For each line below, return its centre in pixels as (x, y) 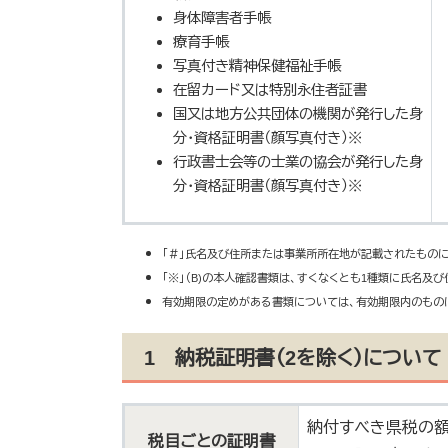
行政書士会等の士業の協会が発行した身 (298, 162)
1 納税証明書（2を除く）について (292, 358)
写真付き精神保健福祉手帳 (257, 66)
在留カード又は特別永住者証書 (270, 90)
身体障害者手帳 (222, 18)
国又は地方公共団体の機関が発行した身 (298, 114)
